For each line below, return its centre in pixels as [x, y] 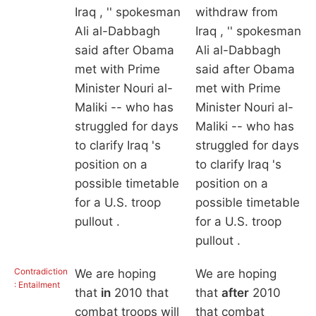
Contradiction [41, 272]
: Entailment [37, 285]
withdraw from [236, 12]
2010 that [139, 293]
